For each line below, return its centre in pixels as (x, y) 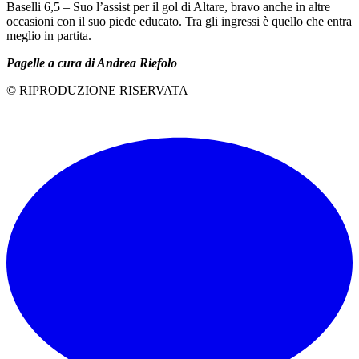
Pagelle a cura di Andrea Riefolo (92, 63)
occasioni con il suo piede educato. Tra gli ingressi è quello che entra (179, 21)
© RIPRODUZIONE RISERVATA (97, 90)
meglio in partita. (49, 35)
